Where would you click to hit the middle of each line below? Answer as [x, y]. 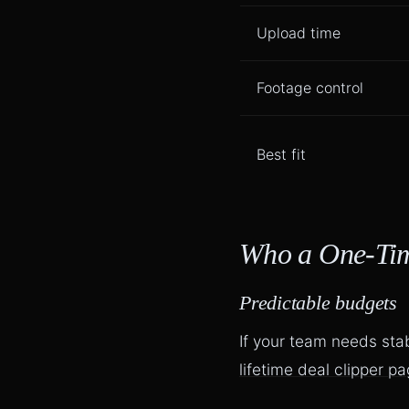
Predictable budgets [318, 304]
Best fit [281, 155]
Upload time [299, 33]
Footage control [310, 88]
